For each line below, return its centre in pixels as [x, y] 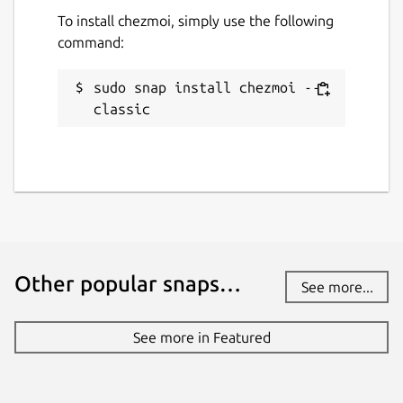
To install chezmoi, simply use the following [196, 20]
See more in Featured [201, 337]
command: [91, 42]
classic [122, 108]
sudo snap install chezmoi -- [207, 87]
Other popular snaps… [128, 284]
